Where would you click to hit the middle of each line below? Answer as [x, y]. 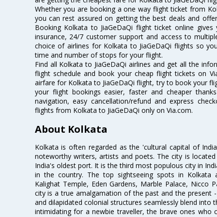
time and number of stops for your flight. [99, 55]
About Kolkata [71, 129]
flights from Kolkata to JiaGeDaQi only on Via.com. [114, 110]
